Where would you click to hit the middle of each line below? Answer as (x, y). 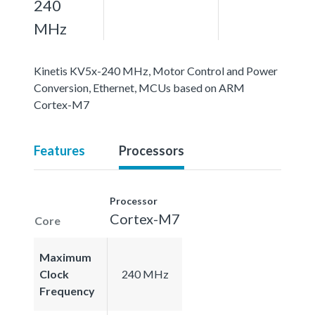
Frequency (67, 290)
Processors (152, 150)
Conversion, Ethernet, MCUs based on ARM (139, 87)
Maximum (65, 257)
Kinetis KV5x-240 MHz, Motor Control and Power (156, 70)
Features (59, 150)
